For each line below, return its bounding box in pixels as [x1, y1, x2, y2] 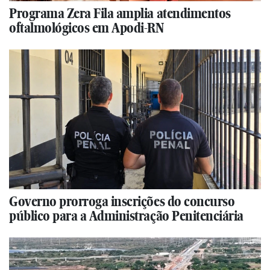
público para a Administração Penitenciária [9, 207, 243, 225]
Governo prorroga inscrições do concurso [9, 193, 235, 210]
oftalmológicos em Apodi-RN [9, 19, 164, 37]
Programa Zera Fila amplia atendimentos [9, 5, 231, 22]
